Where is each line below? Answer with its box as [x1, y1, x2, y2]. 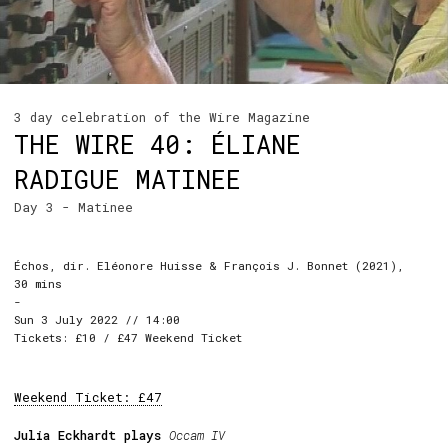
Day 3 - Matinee [14, 199, 133, 215]
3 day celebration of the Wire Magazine [14, 109, 310, 125]
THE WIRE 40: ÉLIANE [14, 128, 301, 161]
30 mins [14, 276, 62, 291]
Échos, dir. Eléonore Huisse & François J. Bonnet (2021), [14, 258, 404, 273]
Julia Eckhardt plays [14, 426, 169, 443]
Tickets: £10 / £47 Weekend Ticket [14, 330, 242, 345]
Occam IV [169, 426, 225, 443]
